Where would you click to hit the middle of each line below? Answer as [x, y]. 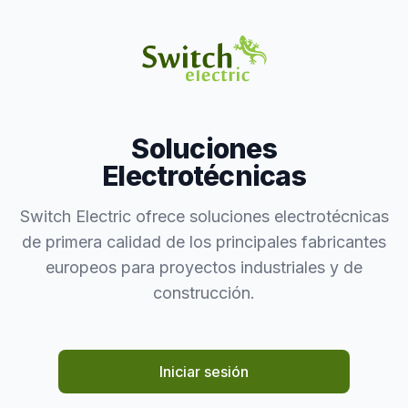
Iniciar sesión [204, 372]
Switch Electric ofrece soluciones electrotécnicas [204, 217]
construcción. [204, 293]
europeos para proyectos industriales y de [204, 268]
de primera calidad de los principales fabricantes [204, 242]
